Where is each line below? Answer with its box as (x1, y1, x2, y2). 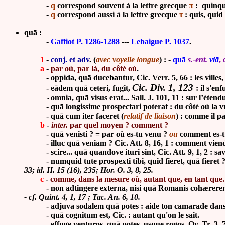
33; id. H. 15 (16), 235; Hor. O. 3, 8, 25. (24, 166, 153, 174)
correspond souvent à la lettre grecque (55, 1, 189, 10)
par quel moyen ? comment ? (68, 121, 168, 129)
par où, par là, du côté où (51, 64, 137, 73)
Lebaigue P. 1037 (131, 37, 189, 46)
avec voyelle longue (96, 55, 159, 64)
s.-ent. (188, 55, 207, 64)
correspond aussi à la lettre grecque (55, 10, 179, 19)
